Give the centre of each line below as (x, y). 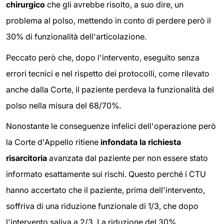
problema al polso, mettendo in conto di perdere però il (108, 21)
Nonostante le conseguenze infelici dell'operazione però (111, 126)
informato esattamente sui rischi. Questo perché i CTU (106, 174)
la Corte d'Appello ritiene (53, 142)
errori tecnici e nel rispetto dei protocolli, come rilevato (108, 73)
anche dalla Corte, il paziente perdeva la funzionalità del (110, 89)
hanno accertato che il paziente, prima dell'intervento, (105, 190)
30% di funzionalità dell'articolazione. (76, 37)
